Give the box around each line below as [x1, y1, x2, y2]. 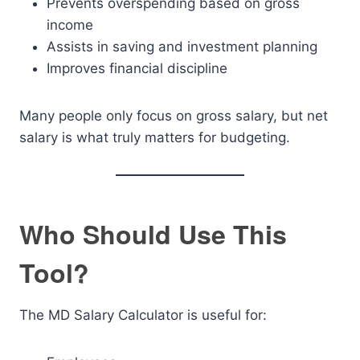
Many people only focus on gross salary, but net [19, 108, 328, 124]
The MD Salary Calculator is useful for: [19, 307, 267, 323]
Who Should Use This [19, 215, 287, 252]
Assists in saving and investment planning [47, 39, 317, 55]
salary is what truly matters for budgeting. [19, 129, 290, 145]
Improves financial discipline [47, 60, 227, 76]
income [47, 17, 93, 33]
